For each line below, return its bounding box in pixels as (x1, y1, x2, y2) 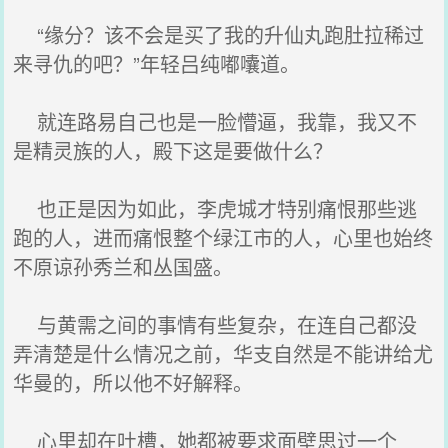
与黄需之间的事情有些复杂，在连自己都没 (13, 310, 418, 339)
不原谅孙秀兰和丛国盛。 (13, 252, 234, 281)
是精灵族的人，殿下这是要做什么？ (13, 136, 334, 165)
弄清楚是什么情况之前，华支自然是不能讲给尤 (13, 339, 434, 368)
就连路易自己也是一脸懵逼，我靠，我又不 (13, 107, 418, 136)
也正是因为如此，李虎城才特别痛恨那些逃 (13, 194, 418, 223)
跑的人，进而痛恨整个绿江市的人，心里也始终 (13, 223, 434, 252)
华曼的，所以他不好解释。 (13, 368, 254, 397)
